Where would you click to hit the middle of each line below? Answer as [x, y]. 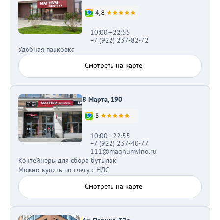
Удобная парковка [46, 49]
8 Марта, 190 [102, 99]
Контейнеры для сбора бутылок [67, 160]
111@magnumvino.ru [123, 151]
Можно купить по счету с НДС [64, 170]
